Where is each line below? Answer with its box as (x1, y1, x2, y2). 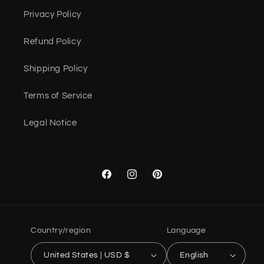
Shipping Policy (24, 64, 88, 74)
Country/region (31, 226, 91, 235)
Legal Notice (24, 118, 77, 128)
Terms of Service (24, 91, 93, 101)
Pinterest (151, 176, 189, 185)
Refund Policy (24, 37, 81, 47)
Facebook (100, 176, 143, 185)
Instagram (126, 176, 170, 185)
